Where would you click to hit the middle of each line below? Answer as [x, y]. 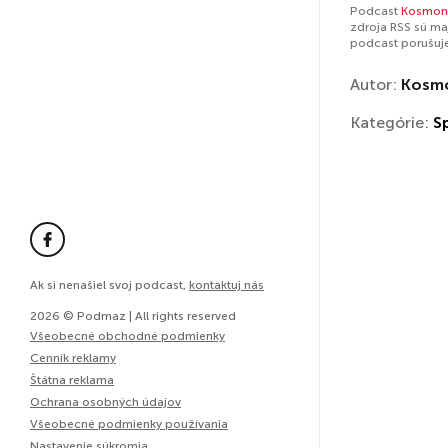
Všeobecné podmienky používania [129, 424]
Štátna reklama [72, 380]
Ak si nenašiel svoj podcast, [109, 285]
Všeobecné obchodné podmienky [127, 336]
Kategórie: [391, 122]
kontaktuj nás [226, 285]
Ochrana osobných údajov [105, 402]
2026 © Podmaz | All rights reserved [133, 316]
